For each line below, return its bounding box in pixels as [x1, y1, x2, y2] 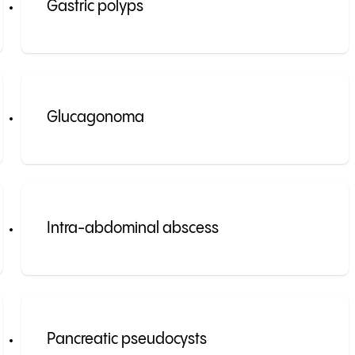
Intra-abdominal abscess [46, 220, 219, 238]
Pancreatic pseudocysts [46, 331, 207, 349]
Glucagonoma [46, 109, 144, 127]
